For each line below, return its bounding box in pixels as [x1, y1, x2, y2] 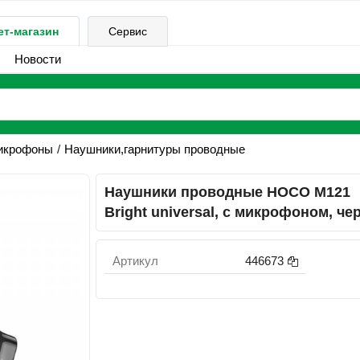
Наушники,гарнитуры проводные [63, 142, 245, 156]
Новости [14, 52, 61, 66]
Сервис [108, 25, 147, 38]
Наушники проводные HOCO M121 [104, 184, 351, 200]
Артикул [112, 254, 159, 268]
